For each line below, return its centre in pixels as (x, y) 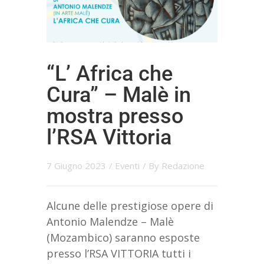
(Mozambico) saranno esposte (123, 238)
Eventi (127, 166)
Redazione (183, 166)
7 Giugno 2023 (76, 166)
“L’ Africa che (110, 74)
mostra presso (115, 116)
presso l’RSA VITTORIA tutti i (119, 254)
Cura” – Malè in (119, 95)
